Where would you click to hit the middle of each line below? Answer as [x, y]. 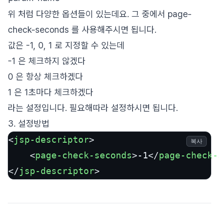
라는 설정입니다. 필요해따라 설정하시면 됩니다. [93, 108]
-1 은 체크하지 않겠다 [47, 61]
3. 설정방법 [29, 123]
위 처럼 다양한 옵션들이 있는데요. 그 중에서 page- [100, 14]
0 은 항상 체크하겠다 [45, 77]
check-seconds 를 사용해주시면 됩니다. [82, 30]
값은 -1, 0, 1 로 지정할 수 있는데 [66, 45]
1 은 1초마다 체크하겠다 [51, 92]
